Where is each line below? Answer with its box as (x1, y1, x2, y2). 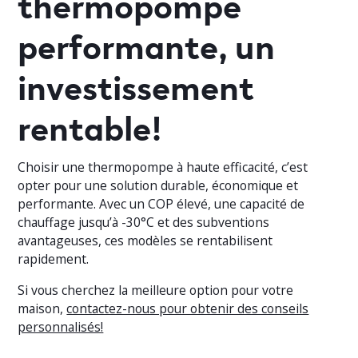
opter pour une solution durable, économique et (18, 177, 299, 195)
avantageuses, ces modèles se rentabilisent (18, 232, 273, 250)
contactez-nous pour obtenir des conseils (66, 300, 309, 318)
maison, (18, 300, 67, 318)
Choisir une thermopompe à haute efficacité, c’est (18, 158, 308, 177)
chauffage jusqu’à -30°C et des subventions (18, 213, 270, 232)
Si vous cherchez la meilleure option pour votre (18, 281, 294, 300)
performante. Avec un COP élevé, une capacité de (18, 195, 305, 213)
